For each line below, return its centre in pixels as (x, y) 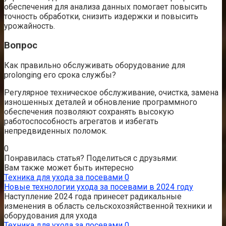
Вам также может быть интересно (69, 168)
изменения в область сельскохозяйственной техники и (108, 206)
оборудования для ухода (50, 216)
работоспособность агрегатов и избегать (81, 121)
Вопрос (21, 46)
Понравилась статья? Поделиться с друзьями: (91, 158)
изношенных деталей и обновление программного (101, 102)
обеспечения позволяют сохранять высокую (89, 112)
